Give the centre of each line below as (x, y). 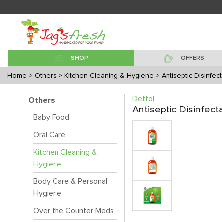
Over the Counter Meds (74, 211)
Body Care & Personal (70, 181)
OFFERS (192, 58)
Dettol (143, 99)
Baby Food (51, 117)
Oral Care (49, 135)
